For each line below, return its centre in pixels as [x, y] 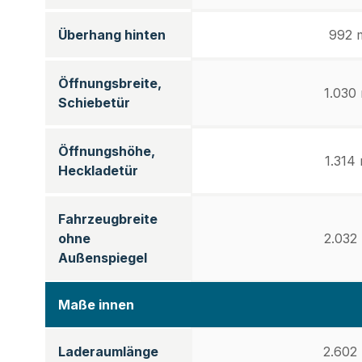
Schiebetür [94, 103]
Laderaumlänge [108, 351]
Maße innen [96, 305]
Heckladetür [98, 170]
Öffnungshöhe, [107, 151]
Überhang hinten [112, 35]
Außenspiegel [103, 258]
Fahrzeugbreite [108, 219]
